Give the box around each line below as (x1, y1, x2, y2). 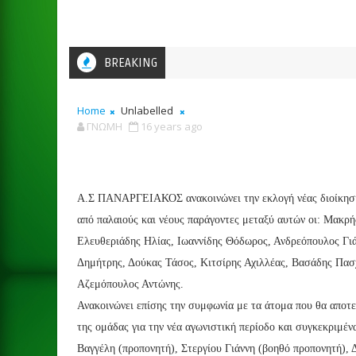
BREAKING (104, 56, 157, 70)
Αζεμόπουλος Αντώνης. (77, 278, 184, 290)
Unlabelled (118, 103, 176, 118)
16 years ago (141, 119, 203, 133)
